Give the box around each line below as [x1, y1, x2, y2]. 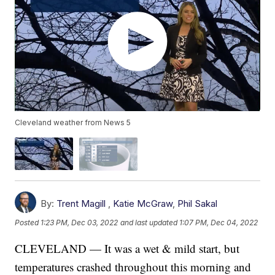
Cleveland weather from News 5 [15, 118, 131, 128]
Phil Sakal [177, 197, 218, 209]
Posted [15, 218, 41, 228]
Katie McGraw [113, 197, 173, 209]
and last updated [120, 218, 178, 228]
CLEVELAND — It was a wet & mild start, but [15, 240, 240, 256]
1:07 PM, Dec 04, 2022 [179, 218, 258, 228]
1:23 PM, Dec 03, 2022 [41, 218, 118, 228]
